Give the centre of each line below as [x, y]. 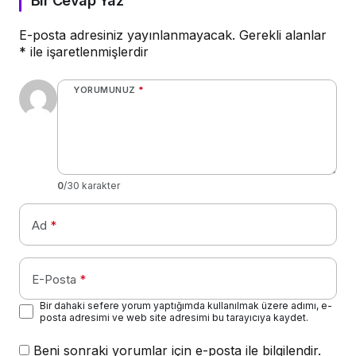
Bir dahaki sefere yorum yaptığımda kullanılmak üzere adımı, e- [186, 306]
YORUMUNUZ [104, 90]
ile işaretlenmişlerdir [87, 52]
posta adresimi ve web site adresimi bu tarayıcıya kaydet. [174, 318]
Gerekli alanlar [283, 35]
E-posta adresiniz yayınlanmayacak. [127, 35]
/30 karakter [92, 186]
